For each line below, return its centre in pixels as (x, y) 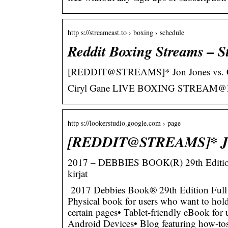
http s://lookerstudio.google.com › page (124, 123)
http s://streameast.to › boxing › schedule (126, 32)
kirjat (78, 173)
